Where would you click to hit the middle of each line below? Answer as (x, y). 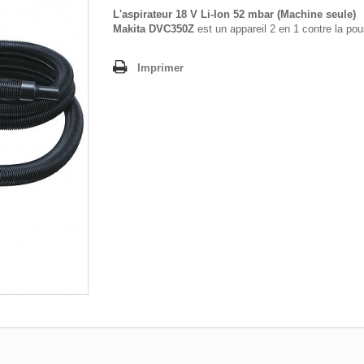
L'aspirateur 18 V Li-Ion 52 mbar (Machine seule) (234, 14)
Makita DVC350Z (154, 28)
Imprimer (160, 67)
